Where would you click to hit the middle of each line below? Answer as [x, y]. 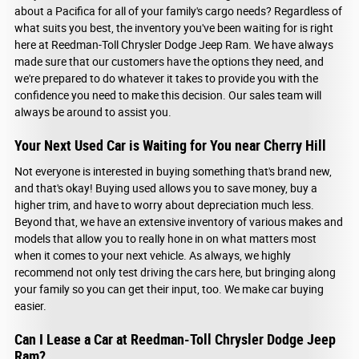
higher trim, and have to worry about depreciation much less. [164, 205]
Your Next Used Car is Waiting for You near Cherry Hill [170, 146]
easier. [30, 306]
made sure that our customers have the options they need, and [169, 62]
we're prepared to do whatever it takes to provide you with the [166, 79]
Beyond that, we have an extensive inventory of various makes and [179, 222]
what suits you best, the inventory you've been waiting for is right [174, 28]
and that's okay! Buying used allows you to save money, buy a [166, 188]
